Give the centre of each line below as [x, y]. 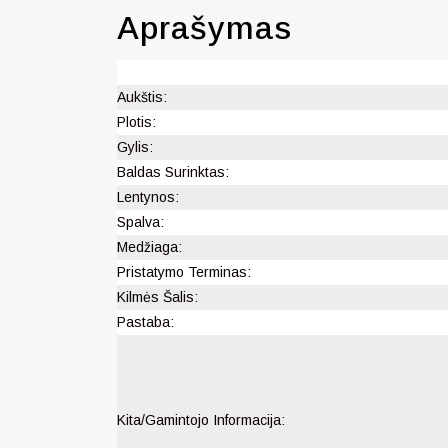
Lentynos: [148, 197]
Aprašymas [204, 28]
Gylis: [135, 147]
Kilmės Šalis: [157, 297]
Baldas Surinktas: [173, 172]
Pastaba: [145, 322]
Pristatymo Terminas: [184, 272]
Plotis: [136, 122]
